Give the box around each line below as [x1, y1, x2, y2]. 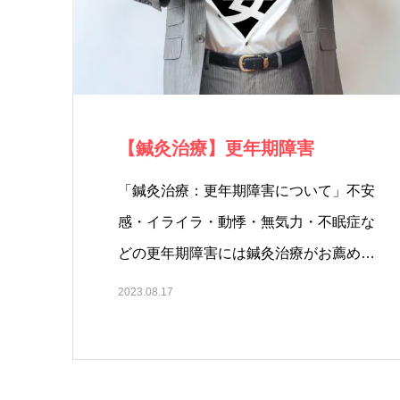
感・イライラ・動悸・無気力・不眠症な [118, 214, 375, 229]
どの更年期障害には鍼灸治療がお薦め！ [118, 246, 375, 261]
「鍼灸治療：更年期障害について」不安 [118, 183, 375, 198]
